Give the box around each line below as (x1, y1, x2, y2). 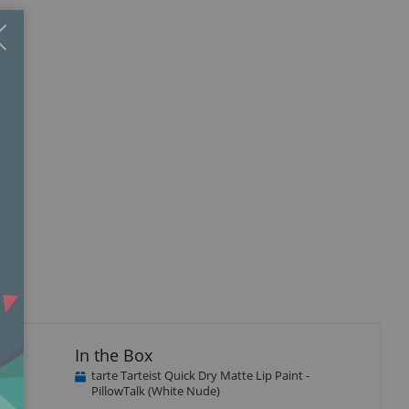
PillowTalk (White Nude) (90, 382, 220, 399)
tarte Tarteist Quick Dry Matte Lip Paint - (90, 366, 309, 383)
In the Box (74, 343, 152, 366)
